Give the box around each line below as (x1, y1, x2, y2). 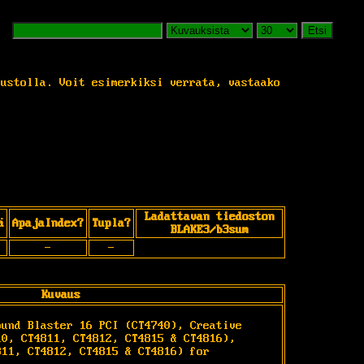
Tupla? (92, 216, 131, 230)
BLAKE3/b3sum (170, 223, 249, 236)
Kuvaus (41, 288, 80, 301)
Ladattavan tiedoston (144, 210, 275, 223)
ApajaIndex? (12, 216, 84, 230)
